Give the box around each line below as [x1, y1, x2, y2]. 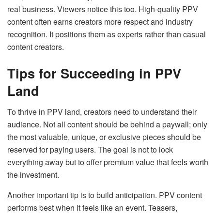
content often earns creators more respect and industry [7, 15, 193, 27]
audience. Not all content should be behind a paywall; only [7, 119, 207, 130]
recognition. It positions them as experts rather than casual [7, 28, 206, 40]
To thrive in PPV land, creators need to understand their [7, 106, 197, 118]
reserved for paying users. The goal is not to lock [7, 144, 173, 155]
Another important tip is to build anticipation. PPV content [7, 189, 202, 201]
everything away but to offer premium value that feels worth [7, 156, 208, 168]
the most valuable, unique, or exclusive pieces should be [7, 131, 201, 143]
